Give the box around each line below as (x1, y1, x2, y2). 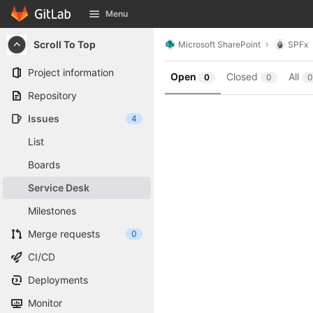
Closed (226, 71, 258, 82)
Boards (28, 159, 60, 170)
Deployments (28, 274, 88, 286)
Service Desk (28, 182, 89, 194)
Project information (28, 66, 114, 78)
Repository (28, 89, 77, 101)
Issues (28, 112, 59, 124)
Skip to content (10, 14, 80, 27)
